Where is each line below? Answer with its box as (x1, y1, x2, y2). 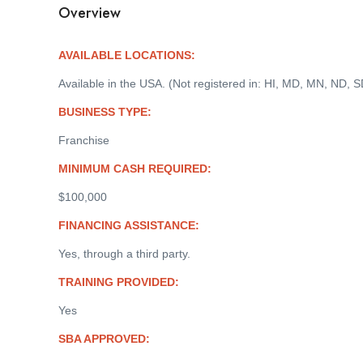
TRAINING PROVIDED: (58, 275, 179, 288)
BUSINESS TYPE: (58, 105, 152, 118)
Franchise (58, 134, 109, 147)
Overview (58, 2, 121, 23)
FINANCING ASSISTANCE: (58, 219, 199, 232)
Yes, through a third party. (58, 247, 190, 260)
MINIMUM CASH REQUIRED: (58, 162, 211, 175)
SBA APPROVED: (58, 332, 150, 345)
